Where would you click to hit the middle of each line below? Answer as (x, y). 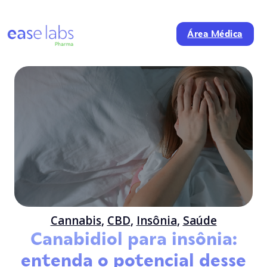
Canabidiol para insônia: (133, 239)
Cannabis (76, 220)
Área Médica (215, 34)
